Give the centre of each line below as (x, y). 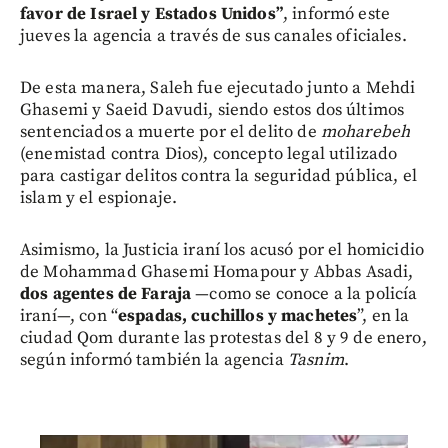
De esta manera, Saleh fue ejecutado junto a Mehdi (218, 87)
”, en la (383, 315)
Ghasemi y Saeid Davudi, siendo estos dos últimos (212, 109)
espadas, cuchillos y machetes (237, 315)
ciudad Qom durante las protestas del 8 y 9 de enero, (223, 337)
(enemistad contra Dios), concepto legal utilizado (209, 153)
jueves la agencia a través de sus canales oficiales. (213, 35)
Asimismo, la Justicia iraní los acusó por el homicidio (222, 249)
